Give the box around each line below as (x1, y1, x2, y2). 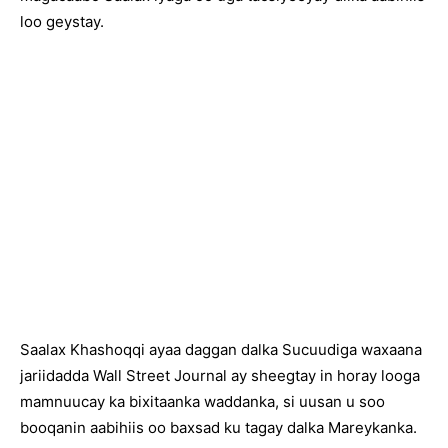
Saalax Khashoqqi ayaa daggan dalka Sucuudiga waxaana (20, 340, 422, 359)
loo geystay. (20, 12, 104, 31)
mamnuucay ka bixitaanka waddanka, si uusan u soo (20, 392, 385, 411)
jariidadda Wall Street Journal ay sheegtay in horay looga (20, 366, 420, 385)
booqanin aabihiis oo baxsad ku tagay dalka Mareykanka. (20, 418, 417, 437)
